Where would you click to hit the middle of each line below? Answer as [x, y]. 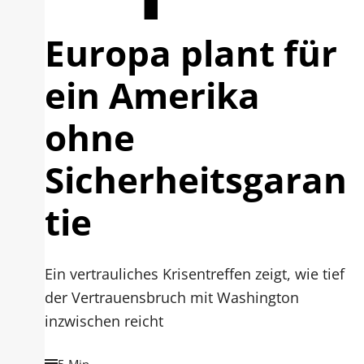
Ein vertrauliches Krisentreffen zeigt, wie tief [195, 274]
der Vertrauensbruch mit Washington [172, 297]
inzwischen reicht [104, 321]
